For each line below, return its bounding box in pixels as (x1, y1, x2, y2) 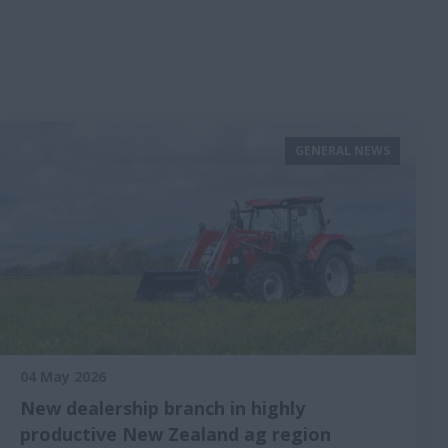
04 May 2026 (20, 367, 106, 386)
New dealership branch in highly (20, 396, 305, 420)
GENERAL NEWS (295, 142, 390, 159)
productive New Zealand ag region (20, 422, 331, 446)
